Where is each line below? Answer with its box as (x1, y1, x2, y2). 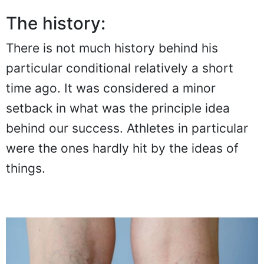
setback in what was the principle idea (6, 100, 230, 115)
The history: (6, 12, 105, 34)
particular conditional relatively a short (6, 60, 233, 75)
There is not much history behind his (6, 40, 218, 55)
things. (6, 160, 45, 176)
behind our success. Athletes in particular (6, 120, 248, 136)
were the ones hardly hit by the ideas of (6, 140, 239, 156)
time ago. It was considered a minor (6, 80, 216, 95)
